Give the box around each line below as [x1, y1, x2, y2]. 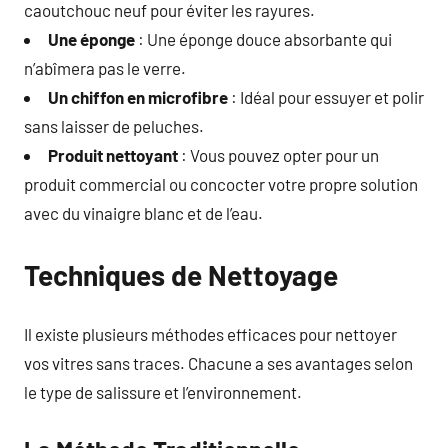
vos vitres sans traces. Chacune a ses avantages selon [24, 353, 413, 373]
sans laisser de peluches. [24, 115, 204, 136]
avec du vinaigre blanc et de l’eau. [24, 202, 263, 223]
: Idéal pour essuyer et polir [228, 86, 424, 107]
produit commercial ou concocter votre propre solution [24, 173, 418, 194]
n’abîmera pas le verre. [24, 57, 186, 78]
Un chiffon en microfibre [48, 86, 228, 107]
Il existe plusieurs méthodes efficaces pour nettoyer [24, 324, 397, 344]
